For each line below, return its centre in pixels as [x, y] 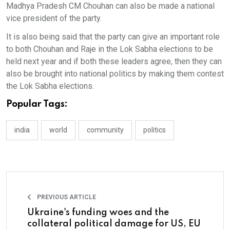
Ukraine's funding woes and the [98, 212]
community [105, 130]
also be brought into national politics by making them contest [115, 73]
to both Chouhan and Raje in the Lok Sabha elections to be [110, 49]
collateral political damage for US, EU [114, 224]
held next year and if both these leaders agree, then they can [114, 61]
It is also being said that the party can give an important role [113, 36]
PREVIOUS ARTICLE [66, 197]
